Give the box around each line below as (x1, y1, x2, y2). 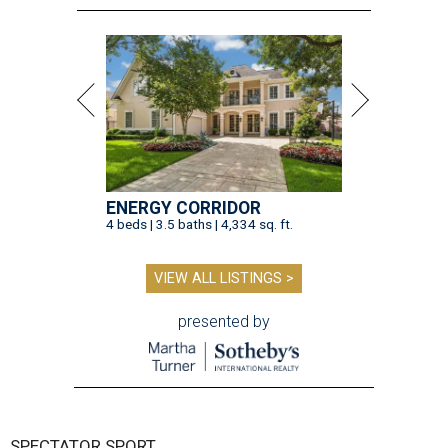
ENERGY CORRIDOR (106, 197, 261, 218)
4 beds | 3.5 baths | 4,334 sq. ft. (106, 215, 293, 232)
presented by (178, 311, 270, 331)
